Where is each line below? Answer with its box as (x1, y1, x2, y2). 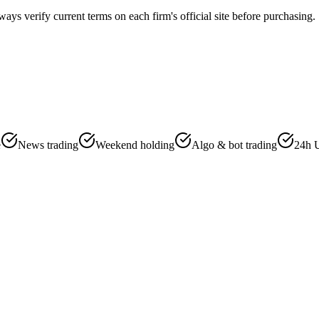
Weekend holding (95, 139, 174, 152)
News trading (18, 139, 78, 152)
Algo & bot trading (192, 139, 277, 152)
